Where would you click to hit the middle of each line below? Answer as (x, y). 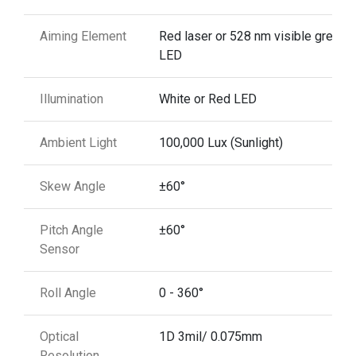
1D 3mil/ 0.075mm (211, 336)
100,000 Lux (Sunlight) (221, 142)
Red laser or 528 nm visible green (253, 36)
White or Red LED (208, 99)
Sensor (60, 249)
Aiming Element (83, 36)
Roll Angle (68, 292)
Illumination (72, 99)
